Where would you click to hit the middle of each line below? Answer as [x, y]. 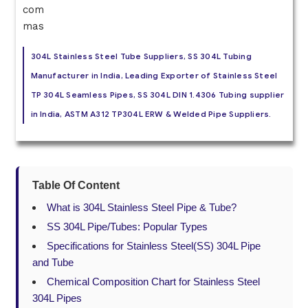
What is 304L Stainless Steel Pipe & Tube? [141, 208]
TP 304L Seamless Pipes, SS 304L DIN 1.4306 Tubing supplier [157, 94]
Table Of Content [76, 186]
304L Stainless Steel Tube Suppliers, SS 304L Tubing [141, 56]
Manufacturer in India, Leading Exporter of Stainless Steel [154, 75]
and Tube [53, 263]
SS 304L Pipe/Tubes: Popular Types [127, 227]
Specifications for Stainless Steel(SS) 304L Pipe [153, 246]
